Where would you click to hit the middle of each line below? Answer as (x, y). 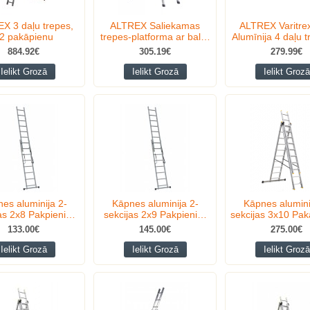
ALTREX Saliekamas (155, 26)
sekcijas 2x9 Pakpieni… (155, 215)
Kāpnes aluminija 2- (155, 203)
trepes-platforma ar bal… (155, 37)
